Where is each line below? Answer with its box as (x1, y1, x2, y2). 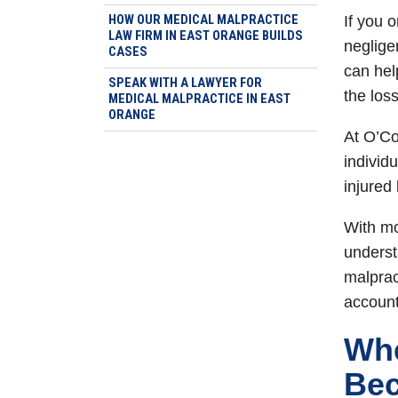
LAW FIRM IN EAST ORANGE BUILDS (108, 28, 303, 44)
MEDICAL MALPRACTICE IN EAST (108, 92, 291, 107)
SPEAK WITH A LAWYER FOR (108, 76, 262, 91)
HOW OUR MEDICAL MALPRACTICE (108, 12, 298, 28)
